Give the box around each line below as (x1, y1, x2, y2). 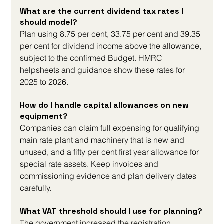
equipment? (20, 111, 68, 122)
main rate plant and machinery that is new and (20, 135, 187, 145)
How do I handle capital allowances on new (20, 100, 191, 111)
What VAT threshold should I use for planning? (20, 206, 203, 217)
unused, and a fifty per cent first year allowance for (20, 147, 201, 157)
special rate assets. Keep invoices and (20, 159, 161, 169)
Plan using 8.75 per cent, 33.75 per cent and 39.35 (20, 29, 203, 39)
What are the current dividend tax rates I (20, 6, 186, 17)
